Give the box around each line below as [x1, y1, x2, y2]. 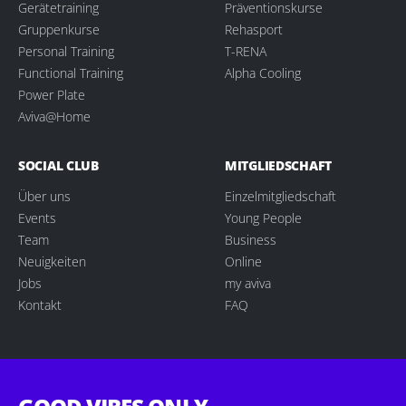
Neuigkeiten [18, 252, 86, 270]
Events [18, 208, 56, 227]
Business [225, 230, 276, 248]
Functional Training [18, 63, 123, 82]
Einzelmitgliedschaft [225, 187, 336, 205]
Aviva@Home [18, 107, 91, 125]
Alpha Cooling [225, 63, 301, 82]
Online [225, 252, 262, 270]
